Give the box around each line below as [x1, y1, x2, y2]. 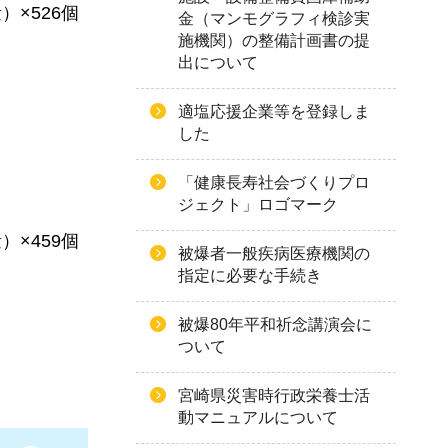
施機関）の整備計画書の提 [178, 32, 370, 49]
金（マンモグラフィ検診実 [178, 10, 370, 27]
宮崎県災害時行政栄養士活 [178, 387, 370, 404]
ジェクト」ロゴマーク [178, 196, 338, 213]
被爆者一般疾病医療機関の [178, 245, 370, 262]
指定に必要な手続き [178, 267, 322, 284]
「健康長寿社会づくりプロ [178, 174, 370, 191]
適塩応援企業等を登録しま [178, 103, 370, 120]
